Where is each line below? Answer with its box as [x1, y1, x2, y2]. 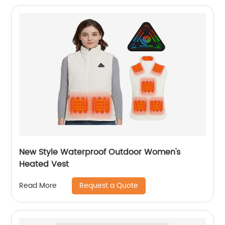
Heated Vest [19, 157, 69, 171]
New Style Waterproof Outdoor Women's [19, 145, 181, 159]
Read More [19, 180, 57, 192]
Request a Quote [79, 179, 139, 191]
